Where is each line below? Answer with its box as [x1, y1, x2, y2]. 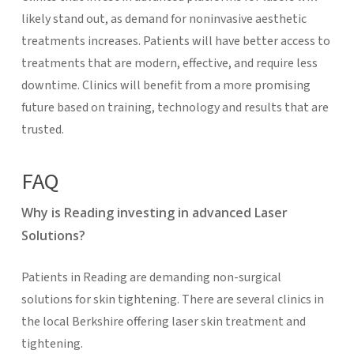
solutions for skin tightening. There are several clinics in [21, 290, 324, 308]
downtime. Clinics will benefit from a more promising [21, 76, 311, 94]
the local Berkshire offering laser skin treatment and [21, 312, 306, 330]
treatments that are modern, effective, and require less [21, 54, 318, 72]
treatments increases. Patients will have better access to [21, 32, 330, 50]
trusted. [21, 120, 64, 138]
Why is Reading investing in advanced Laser [21, 203, 288, 221]
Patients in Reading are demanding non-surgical [21, 268, 281, 286]
